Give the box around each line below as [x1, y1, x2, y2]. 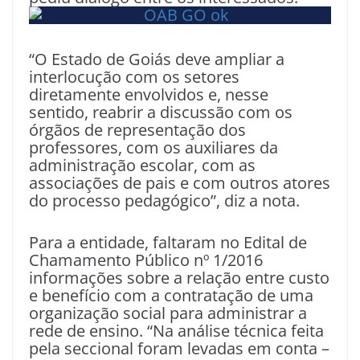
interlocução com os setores [29, 65, 239, 88]
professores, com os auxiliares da [29, 136, 278, 158]
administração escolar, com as [29, 153, 256, 176]
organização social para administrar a [29, 301, 307, 324]
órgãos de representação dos [29, 118, 246, 141]
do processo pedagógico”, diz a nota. [29, 189, 300, 211]
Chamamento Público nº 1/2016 [29, 248, 263, 271]
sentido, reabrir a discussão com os [29, 100, 292, 123]
